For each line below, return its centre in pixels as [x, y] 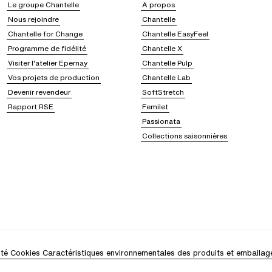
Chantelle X [162, 49]
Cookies [25, 253]
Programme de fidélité [47, 49]
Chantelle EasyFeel [175, 34]
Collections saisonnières [184, 136]
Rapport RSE [30, 107]
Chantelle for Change [45, 34]
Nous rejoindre [33, 19]
